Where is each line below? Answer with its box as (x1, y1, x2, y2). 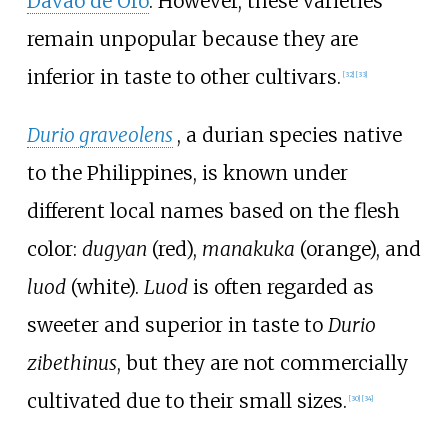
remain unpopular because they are (26, 27, 358, 52)
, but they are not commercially (116, 350, 408, 375)
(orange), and (294, 236, 421, 261)
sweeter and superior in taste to (26, 312, 328, 337)
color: (26, 236, 82, 261)
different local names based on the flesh (26, 198, 400, 223)
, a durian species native (176, 122, 402, 147)
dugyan (81, 236, 147, 261)
